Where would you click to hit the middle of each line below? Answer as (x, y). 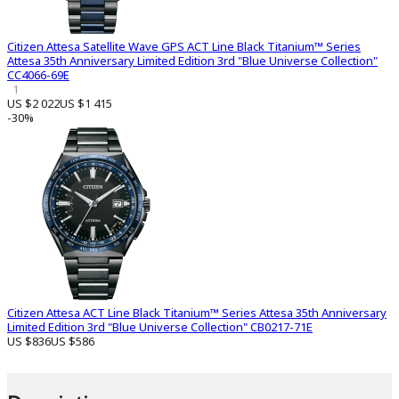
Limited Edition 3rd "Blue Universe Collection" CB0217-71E (160, 327)
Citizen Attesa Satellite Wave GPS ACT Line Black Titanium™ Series (184, 47)
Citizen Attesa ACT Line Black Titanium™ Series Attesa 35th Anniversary (197, 313)
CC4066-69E (38, 75)
